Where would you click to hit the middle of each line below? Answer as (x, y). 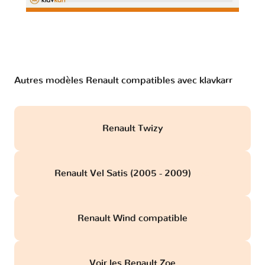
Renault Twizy (132, 128)
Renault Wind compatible (132, 218)
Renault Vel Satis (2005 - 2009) (124, 173)
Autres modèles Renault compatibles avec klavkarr (123, 80)
